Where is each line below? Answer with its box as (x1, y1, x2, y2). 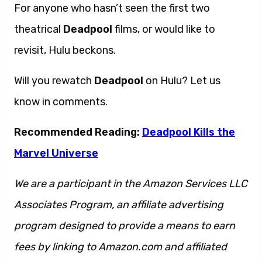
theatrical (14, 23, 63, 36)
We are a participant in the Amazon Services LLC (14, 177, 247, 190)
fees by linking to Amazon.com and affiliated (14, 240, 227, 253)
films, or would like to (112, 23, 215, 36)
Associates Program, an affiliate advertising (14, 198, 223, 211)
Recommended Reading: (14, 126, 142, 139)
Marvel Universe (14, 147, 98, 160)
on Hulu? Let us (143, 74, 220, 87)
